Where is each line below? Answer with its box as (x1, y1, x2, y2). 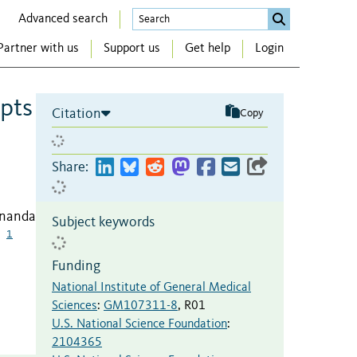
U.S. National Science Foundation (52, 317, 227, 331)
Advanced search (18, 12, 108, 25)
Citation (52, 106, 101, 121)
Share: (52, 159, 88, 175)
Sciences (52, 299, 97, 312)
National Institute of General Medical (52, 280, 251, 294)
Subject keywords (52, 214, 155, 229)
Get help (185, 42, 230, 56)
